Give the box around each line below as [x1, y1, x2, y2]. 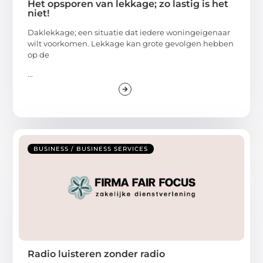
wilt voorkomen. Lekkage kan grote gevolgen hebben [28, 38, 234, 48]
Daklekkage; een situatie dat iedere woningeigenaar [28, 27, 231, 37]
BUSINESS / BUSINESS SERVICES [33, 145, 149, 153]
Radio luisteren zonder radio [28, 248, 166, 260]
